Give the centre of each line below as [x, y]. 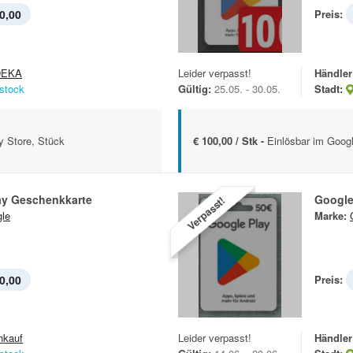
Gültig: [195, 88]
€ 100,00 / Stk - [230, 140]
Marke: [331, 215]
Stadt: [329, 88]
